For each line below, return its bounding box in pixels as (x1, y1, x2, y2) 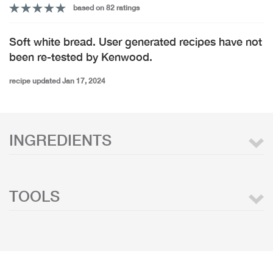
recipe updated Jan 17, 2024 (9, 76, 105, 85)
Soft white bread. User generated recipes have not (9, 35, 262, 48)
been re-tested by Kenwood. (9, 50, 152, 63)
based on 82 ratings (73, 3, 140, 12)
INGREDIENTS (9, 131, 112, 149)
